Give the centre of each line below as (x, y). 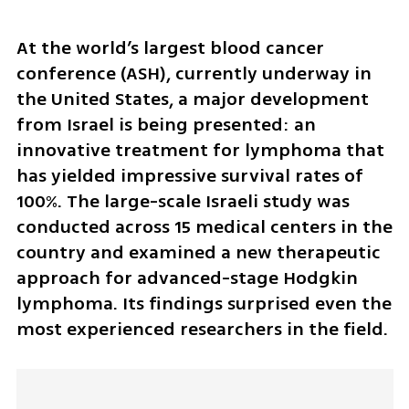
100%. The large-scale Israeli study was (183, 202)
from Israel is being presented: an (166, 125)
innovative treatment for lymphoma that (200, 151)
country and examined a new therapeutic (198, 253)
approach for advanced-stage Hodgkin (187, 278)
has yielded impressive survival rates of (189, 176)
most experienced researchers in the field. (202, 330)
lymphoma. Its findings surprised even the (204, 304)
